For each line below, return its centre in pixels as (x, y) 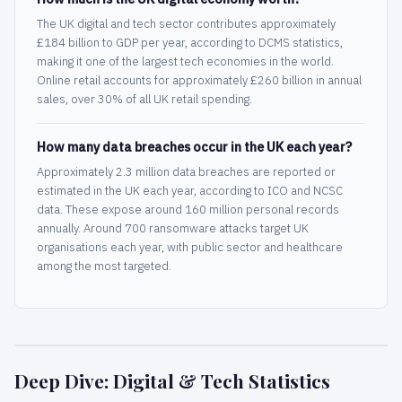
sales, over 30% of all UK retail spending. (144, 100)
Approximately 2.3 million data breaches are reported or (186, 172)
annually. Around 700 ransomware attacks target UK (173, 229)
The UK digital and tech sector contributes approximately (186, 24)
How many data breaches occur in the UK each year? (194, 147)
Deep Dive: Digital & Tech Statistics (172, 381)
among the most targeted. (104, 267)
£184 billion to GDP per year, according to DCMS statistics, (190, 43)
